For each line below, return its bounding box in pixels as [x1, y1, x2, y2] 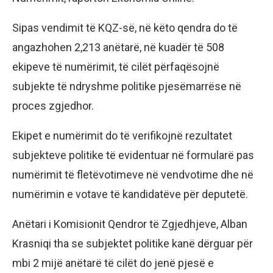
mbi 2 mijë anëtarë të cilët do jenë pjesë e [12, 257, 214, 270]
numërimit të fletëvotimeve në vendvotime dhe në [12, 168, 253, 182]
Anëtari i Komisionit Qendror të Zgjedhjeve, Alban [12, 218, 247, 231]
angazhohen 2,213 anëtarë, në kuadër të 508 [12, 41, 224, 54]
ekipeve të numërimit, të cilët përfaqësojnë [12, 60, 219, 74]
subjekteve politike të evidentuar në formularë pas [12, 149, 254, 162]
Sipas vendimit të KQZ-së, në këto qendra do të [12, 21, 238, 35]
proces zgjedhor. [12, 99, 94, 113]
